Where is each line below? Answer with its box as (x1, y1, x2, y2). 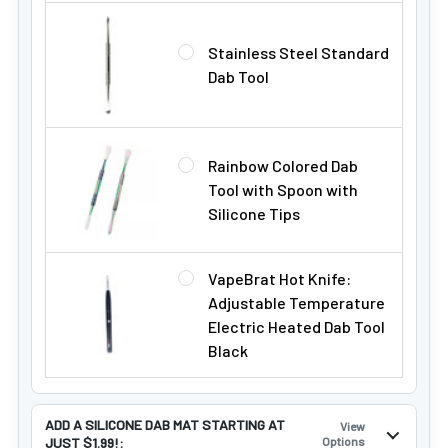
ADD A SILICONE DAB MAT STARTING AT (45, 416, 285, 433)
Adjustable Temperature (208, 293, 385, 312)
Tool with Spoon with (208, 180, 358, 199)
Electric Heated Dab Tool (208, 317, 385, 336)
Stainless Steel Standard (208, 43, 389, 62)
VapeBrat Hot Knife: (208, 269, 351, 288)
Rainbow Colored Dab (208, 156, 358, 175)
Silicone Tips (208, 204, 300, 223)
